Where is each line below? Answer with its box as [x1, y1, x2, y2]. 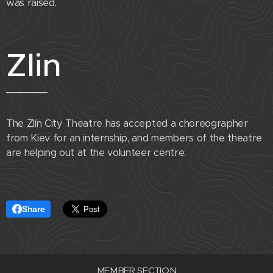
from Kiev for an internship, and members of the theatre [6, 132, 262, 145]
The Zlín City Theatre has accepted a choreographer [6, 117, 248, 130]
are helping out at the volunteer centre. [6, 146, 186, 160]
